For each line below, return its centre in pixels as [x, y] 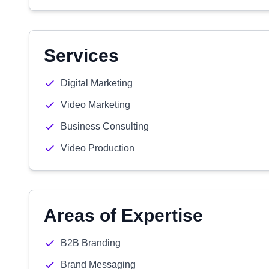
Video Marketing [95, 105]
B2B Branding [91, 243]
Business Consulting [105, 126]
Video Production [98, 148]
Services [81, 56]
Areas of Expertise [123, 215]
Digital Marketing [97, 83]
